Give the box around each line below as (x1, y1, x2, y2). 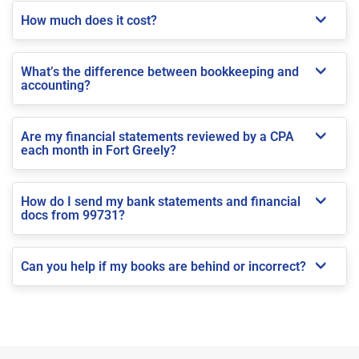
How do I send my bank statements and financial (21, 193, 301, 209)
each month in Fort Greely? (21, 142, 176, 158)
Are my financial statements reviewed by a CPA (21, 128, 294, 144)
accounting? (21, 77, 91, 93)
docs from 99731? (21, 207, 125, 223)
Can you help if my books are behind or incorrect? (21, 258, 306, 274)
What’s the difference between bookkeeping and (21, 63, 299, 79)
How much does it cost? (21, 12, 157, 28)
